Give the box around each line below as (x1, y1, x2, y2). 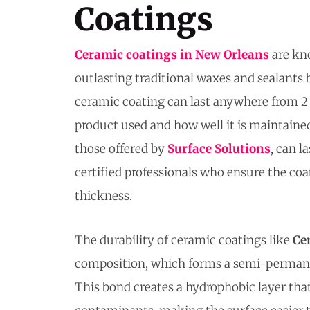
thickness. (75, 188, 132, 204)
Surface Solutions (167, 141, 271, 157)
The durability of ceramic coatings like (75, 232, 293, 248)
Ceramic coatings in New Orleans (75, 47, 269, 63)
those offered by (75, 141, 167, 157)
